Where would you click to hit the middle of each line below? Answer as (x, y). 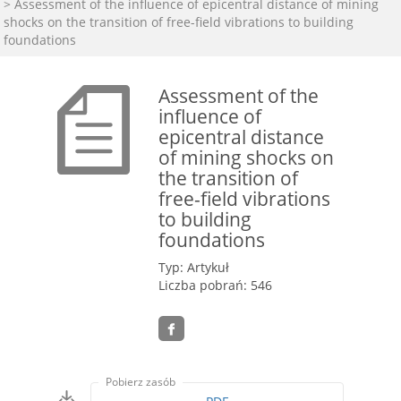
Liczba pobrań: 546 (216, 285)
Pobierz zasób (141, 382)
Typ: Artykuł (194, 267)
